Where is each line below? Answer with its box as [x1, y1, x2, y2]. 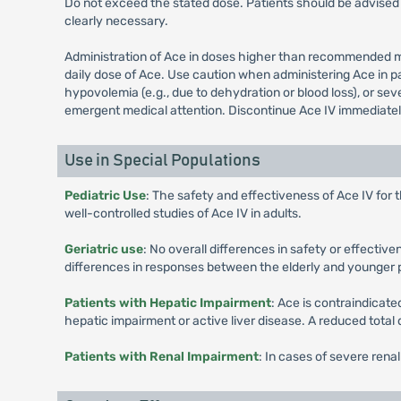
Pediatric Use [64, 188, 146, 204]
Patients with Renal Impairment [64, 349, 259, 365]
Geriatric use [64, 242, 143, 258]
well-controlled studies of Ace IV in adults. [64, 206, 302, 222]
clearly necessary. [64, 13, 168, 30]
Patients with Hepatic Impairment [64, 295, 271, 311]
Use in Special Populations [64, 152, 260, 170]
